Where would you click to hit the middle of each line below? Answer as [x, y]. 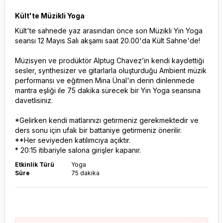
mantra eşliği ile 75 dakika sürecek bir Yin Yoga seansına [108, 90]
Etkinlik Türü [35, 165]
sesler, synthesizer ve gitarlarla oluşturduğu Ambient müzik [111, 70]
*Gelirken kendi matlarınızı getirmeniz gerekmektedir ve [107, 120]
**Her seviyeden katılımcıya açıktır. [73, 140]
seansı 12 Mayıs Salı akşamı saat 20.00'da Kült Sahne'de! [108, 41]
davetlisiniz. [34, 100]
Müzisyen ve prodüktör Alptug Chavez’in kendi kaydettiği [110, 60]
